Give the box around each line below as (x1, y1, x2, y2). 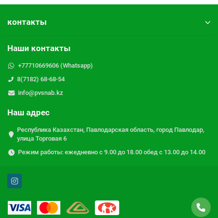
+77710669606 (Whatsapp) (18, 62, 93, 69)
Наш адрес (7, 108, 50, 117)
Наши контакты (7, 43, 71, 53)
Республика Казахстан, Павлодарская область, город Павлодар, (17, 126, 204, 133)
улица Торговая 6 (17, 135, 67, 142)
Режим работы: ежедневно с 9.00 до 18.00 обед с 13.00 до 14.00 (18, 148, 205, 156)
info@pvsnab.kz (18, 89, 63, 96)
